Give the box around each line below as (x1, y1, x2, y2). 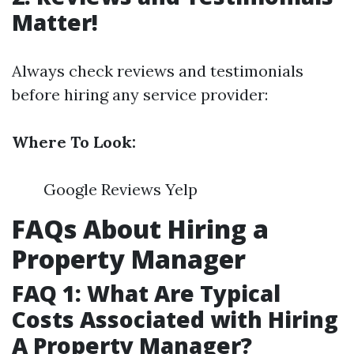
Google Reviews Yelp (43, 179, 198, 199)
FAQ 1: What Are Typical (12, 278, 281, 308)
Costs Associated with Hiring (12, 304, 338, 334)
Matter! (12, 7, 98, 37)
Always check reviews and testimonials (12, 61, 303, 81)
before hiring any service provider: (12, 85, 268, 104)
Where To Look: (12, 132, 136, 152)
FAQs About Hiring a (12, 212, 269, 246)
